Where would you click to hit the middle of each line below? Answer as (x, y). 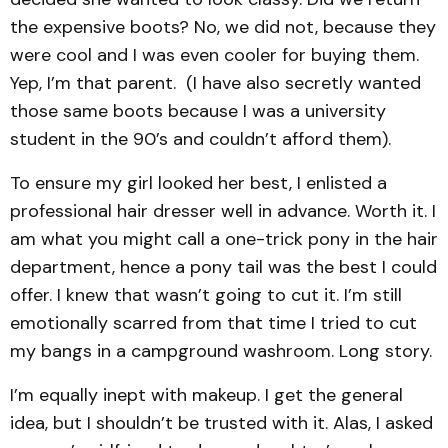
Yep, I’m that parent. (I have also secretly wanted (215, 83)
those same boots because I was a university (198, 111)
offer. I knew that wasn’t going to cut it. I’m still (206, 295)
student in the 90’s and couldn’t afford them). (200, 139)
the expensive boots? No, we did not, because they (223, 27)
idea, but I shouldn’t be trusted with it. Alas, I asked (221, 423)
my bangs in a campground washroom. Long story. (221, 351)
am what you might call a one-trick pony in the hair (224, 239)
